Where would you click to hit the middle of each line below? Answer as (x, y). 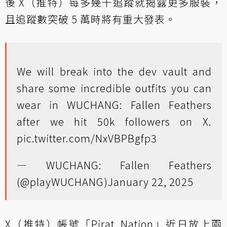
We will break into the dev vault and (114, 71)
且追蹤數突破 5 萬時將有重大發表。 (90, 19)
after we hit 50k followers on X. (114, 121)
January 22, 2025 (151, 182)
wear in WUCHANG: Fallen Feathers (114, 105)
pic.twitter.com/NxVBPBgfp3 (87, 138)
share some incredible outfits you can (114, 88)
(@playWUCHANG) (62, 182)
